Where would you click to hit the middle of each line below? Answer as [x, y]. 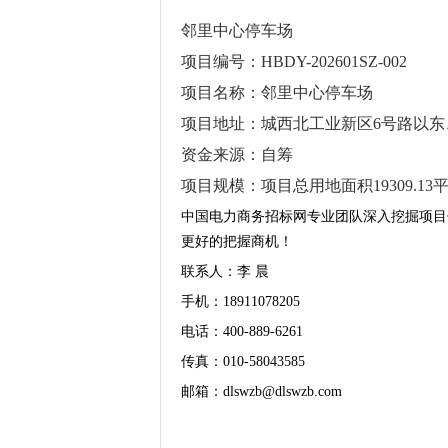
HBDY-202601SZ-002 [334, 62]
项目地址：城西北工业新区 [277, 124]
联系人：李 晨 [225, 272]
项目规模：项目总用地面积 [277, 186]
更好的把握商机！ [237, 242]
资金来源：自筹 [237, 155]
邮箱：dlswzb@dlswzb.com [261, 392]
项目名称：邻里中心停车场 [277, 93]
